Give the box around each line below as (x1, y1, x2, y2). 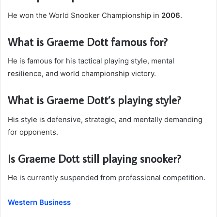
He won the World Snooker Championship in (8, 10, 161, 20)
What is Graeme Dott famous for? (8, 34, 168, 49)
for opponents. (8, 127, 58, 137)
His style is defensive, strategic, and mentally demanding (8, 114, 202, 124)
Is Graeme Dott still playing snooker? (8, 151, 181, 166)
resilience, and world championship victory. (8, 69, 156, 78)
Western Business (8, 198, 71, 207)
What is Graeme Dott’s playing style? (8, 93, 181, 108)
